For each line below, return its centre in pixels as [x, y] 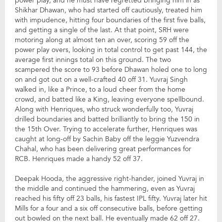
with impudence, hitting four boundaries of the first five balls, [110, 20]
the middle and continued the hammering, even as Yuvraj [105, 189]
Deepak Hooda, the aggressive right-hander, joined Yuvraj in [110, 179]
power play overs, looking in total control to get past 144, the [111, 50]
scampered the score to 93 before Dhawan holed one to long [111, 70]
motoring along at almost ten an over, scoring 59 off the [102, 40]
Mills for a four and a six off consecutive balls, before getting [109, 208]
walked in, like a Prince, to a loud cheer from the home [100, 89]
